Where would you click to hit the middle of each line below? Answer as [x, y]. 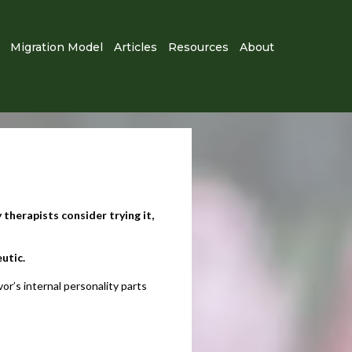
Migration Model [57, 47]
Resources [198, 47]
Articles [136, 47]
